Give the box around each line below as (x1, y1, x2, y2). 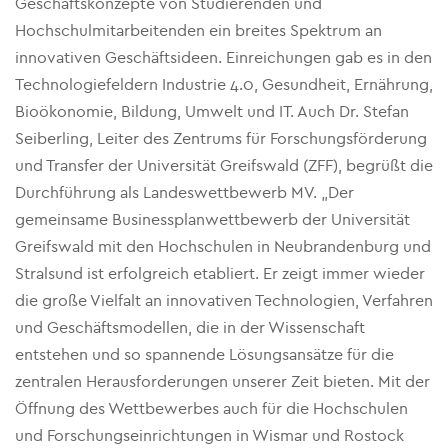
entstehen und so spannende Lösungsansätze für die (15, 345, 394, 364)
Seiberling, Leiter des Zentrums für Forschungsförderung (15, 129, 427, 148)
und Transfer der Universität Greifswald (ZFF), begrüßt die (15, 156, 433, 175)
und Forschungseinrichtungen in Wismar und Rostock (15, 426, 404, 445)
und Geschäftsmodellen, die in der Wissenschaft (15, 318, 365, 337)
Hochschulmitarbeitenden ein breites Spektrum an (15, 21, 382, 40)
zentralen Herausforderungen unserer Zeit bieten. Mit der (15, 372, 430, 391)
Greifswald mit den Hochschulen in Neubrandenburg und (15, 237, 431, 256)
